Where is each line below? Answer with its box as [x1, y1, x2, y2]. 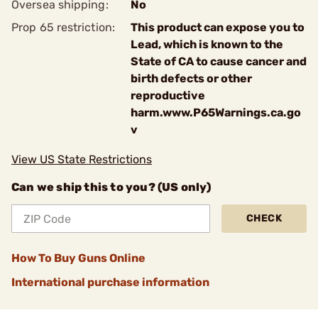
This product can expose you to [131, 21, 305, 34]
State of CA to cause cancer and [131, 55, 307, 68]
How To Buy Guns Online [11, 251, 146, 265]
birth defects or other [131, 72, 252, 85]
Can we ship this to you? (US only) [11, 180, 211, 194]
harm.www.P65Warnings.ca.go [131, 106, 301, 119]
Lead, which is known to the [131, 38, 283, 51]
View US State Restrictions [11, 153, 152, 166]
